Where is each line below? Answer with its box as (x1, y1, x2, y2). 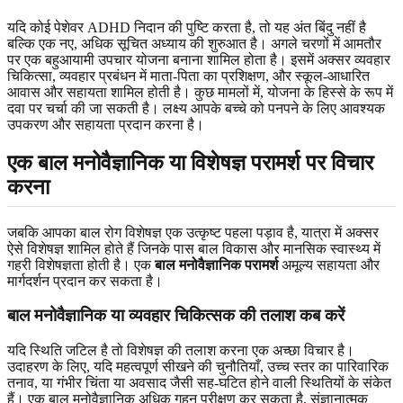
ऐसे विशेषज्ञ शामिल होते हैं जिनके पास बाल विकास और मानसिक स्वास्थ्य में (7, 240, 381, 256)
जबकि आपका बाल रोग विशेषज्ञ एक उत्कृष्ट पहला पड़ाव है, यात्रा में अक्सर (7, 224, 379, 240)
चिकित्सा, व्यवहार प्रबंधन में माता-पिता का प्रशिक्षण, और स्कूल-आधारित (7, 67, 370, 84)
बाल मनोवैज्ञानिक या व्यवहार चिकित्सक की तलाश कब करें (7, 306, 345, 326)
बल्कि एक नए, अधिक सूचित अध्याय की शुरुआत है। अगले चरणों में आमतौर (7, 35, 381, 51)
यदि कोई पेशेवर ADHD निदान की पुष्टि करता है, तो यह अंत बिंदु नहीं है (7, 19, 366, 35)
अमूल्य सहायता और (278, 256, 380, 273)
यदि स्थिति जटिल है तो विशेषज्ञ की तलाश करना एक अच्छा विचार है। (7, 343, 354, 359)
